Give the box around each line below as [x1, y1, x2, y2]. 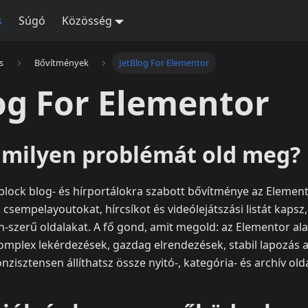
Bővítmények [34, 56, 89, 69]
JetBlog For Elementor [119, 56, 210, 69]
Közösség [61, 13, 112, 28]
